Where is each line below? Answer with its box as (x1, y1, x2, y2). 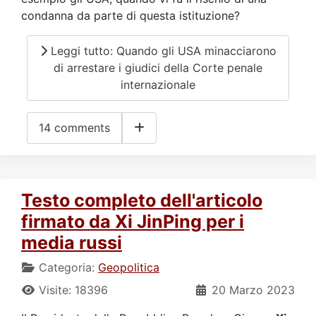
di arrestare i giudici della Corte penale (54, 61, 262, 75)
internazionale (121, 78, 195, 92)
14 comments (39, 121, 110, 135)
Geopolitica (98, 260, 159, 274)
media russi (21, 231, 122, 253)
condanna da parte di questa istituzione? (21, 8, 240, 23)
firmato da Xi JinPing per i (21, 210, 244, 232)
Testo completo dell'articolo (21, 189, 262, 211)
